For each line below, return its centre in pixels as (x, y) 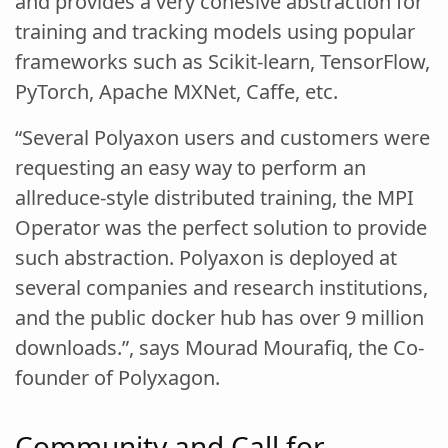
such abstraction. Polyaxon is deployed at (206, 257)
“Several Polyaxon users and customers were (222, 137)
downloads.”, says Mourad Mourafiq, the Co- (219, 347)
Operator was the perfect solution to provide (221, 227)
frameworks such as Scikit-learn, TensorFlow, (222, 61)
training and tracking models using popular (215, 31)
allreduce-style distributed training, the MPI (214, 197)
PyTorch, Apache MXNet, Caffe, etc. (176, 91)
